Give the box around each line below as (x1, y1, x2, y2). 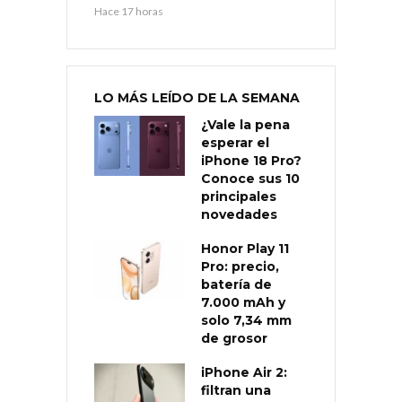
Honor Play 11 (201, 240, 289, 257)
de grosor (201, 329, 267, 346)
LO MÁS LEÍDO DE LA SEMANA (94, 89, 300, 106)
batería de (201, 275, 272, 293)
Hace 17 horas (94, 4, 163, 18)
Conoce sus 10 (201, 170, 300, 187)
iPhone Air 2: (201, 363, 287, 380)
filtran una (201, 381, 271, 398)
